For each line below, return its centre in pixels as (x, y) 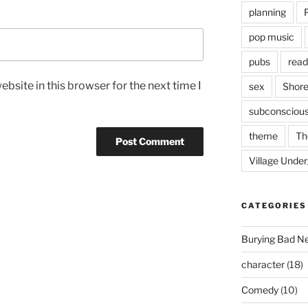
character (263, 264)
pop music (271, 37)
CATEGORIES (274, 206)
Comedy (260, 290)
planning (267, 12)
